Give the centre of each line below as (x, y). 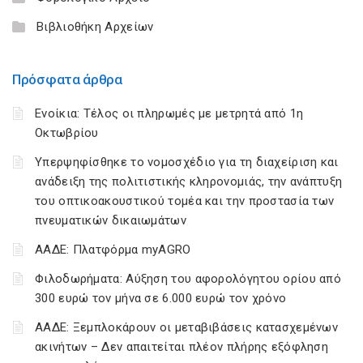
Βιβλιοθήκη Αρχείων (95, 27)
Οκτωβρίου (67, 133)
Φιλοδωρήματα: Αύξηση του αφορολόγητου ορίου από (188, 279)
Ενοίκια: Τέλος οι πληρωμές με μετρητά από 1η (169, 113)
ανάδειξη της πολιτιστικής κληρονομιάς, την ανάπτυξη (189, 181)
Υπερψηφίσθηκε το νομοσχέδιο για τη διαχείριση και (187, 162)
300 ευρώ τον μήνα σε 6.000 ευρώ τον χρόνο (161, 298)
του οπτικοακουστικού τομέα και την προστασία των (185, 201)
